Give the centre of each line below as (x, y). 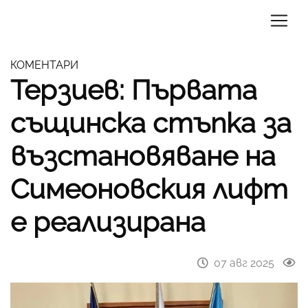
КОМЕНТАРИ (44, 65)
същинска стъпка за (151, 123)
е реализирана (108, 222)
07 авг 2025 (244, 263)
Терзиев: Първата (134, 90)
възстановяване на (143, 156)
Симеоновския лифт (149, 189)
